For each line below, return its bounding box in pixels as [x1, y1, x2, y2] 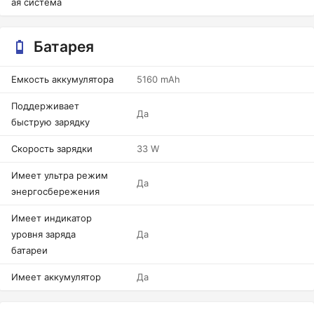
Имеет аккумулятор [11, 271, 101, 282]
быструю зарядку [11, 116, 90, 128]
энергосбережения [11, 186, 100, 197]
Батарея [34, 38, 94, 55]
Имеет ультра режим [11, 170, 108, 181]
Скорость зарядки [11, 143, 93, 154]
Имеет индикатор [11, 212, 92, 224]
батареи [11, 245, 48, 256]
